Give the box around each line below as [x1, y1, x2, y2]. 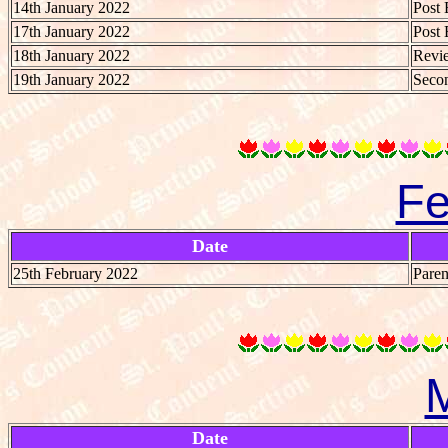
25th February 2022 [13, 264, 138, 282]
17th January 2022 [13, 22, 130, 40]
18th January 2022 [13, 46, 130, 64]
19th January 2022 [13, 70, 130, 88]
